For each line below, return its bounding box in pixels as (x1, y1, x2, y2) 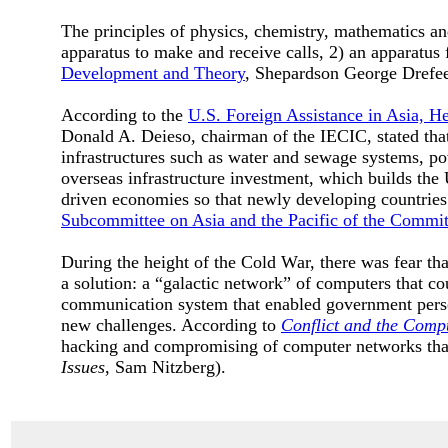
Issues (61, 357, 105, 377)
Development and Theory (61, 63, 245, 83)
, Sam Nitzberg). (105, 357, 231, 377)
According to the (61, 105, 188, 125)
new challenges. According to (61, 315, 281, 335)
